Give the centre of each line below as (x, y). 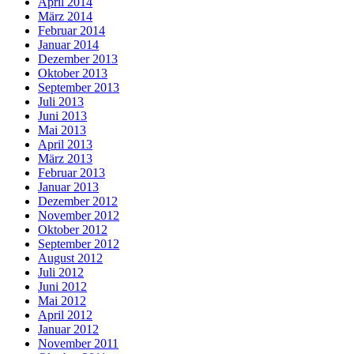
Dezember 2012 (78, 201)
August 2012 (70, 258)
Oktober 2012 (73, 229)
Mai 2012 (62, 300)
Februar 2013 (72, 172)
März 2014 (65, 16)
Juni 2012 (62, 286)
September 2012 (79, 243)
